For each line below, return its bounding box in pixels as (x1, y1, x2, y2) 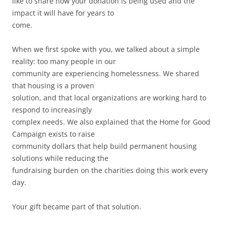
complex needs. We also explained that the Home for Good (12, 117, 210, 127)
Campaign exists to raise (12, 129, 95, 139)
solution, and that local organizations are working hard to (12, 92, 206, 102)
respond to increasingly (12, 104, 92, 115)
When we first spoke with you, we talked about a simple (12, 44, 200, 54)
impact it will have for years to (12, 8, 114, 18)
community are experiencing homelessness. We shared (12, 68, 199, 78)
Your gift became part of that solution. (12, 201, 141, 211)
